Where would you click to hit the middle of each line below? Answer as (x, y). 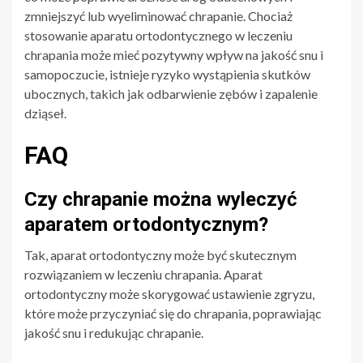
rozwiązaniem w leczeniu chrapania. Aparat (143, 274)
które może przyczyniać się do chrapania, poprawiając (173, 313)
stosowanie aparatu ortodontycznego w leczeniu (158, 35)
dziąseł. (45, 113)
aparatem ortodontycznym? (146, 224)
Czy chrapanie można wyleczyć (161, 199)
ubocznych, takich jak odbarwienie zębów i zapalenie (171, 93)
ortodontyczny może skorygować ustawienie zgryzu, (169, 293)
